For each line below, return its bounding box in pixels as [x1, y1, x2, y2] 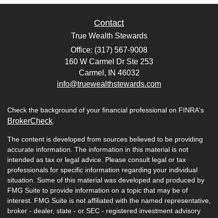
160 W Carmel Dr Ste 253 [65, 57, 153, 66]
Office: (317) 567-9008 [71, 45, 147, 54]
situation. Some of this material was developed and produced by [7, 176, 204, 184]
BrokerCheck [7, 116, 53, 125]
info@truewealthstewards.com [57, 79, 161, 88]
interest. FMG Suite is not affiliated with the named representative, [7, 196, 211, 204]
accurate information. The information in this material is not [7, 145, 188, 153]
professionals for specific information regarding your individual [7, 165, 198, 174]
